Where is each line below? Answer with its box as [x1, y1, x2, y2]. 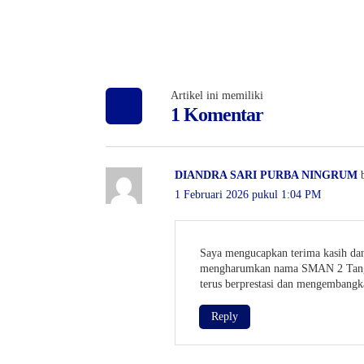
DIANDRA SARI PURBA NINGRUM [175, 168, 357, 181]
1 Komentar [171, 103, 263, 125]
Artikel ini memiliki [171, 89, 263, 102]
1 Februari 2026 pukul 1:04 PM [175, 188, 321, 201]
